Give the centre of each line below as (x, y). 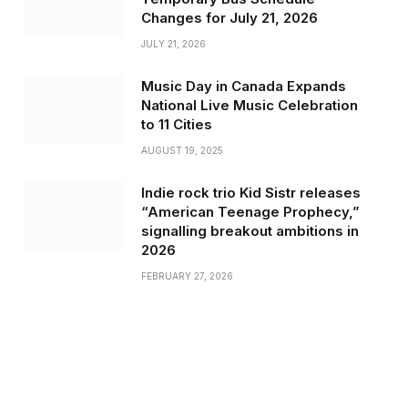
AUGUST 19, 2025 (182, 151)
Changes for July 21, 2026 (229, 18)
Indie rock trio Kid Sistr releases (250, 193)
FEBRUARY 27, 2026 (187, 276)
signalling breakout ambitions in (250, 231)
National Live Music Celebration (249, 106)
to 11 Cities (176, 125)
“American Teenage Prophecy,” (250, 212)
